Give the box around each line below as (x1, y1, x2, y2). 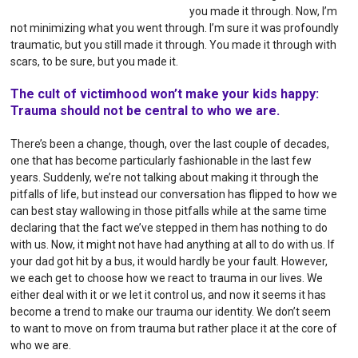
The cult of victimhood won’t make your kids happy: (10, 86, 320, 101)
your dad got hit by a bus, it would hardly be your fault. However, (10, 254, 328, 268)
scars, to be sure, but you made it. (10, 54, 179, 68)
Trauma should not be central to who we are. (10, 102, 280, 118)
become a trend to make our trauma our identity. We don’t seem (10, 304, 332, 318)
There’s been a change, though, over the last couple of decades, (10, 137, 330, 150)
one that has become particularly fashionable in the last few (10, 153, 312, 167)
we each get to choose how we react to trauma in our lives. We (10, 271, 324, 284)
